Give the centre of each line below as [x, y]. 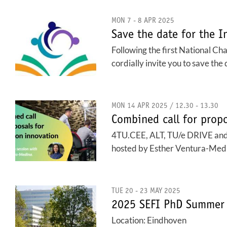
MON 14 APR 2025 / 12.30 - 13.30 [165, 106]
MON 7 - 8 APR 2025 [143, 21]
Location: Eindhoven [149, 220]
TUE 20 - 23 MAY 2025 [146, 191]
